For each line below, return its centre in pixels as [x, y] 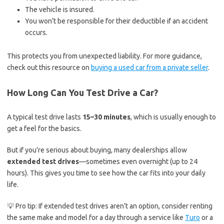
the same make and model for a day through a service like [96, 217]
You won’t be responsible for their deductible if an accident [116, 21]
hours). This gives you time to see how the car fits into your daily [106, 173]
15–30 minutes [106, 117]
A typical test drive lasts [45, 117]
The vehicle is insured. [60, 9]
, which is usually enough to [173, 117]
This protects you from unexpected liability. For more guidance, [104, 56]
